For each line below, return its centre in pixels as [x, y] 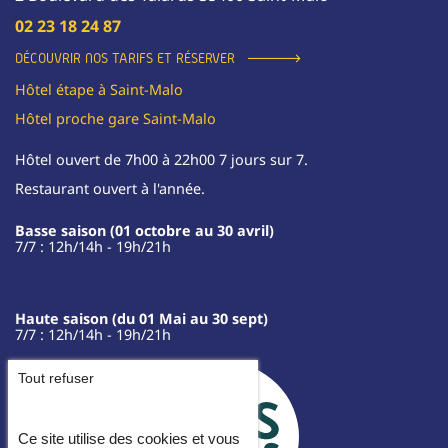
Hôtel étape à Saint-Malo [99, 89]
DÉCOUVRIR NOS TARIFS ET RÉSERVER [125, 58]
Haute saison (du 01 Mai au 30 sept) [141, 319]
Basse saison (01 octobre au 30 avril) [144, 230]
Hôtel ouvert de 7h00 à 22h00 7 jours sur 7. [161, 160]
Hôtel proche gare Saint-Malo [115, 118]
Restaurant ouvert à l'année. [110, 189]
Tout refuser [56, 378]
